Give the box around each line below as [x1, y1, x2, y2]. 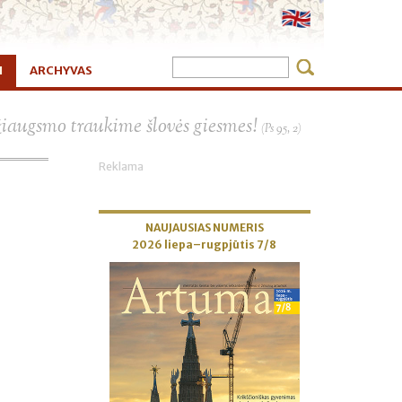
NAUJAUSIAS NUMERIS [144, 221, 264, 234]
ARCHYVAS [30, 63, 92, 78]
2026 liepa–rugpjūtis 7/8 [132, 238, 277, 251]
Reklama [98, 160, 144, 173]
